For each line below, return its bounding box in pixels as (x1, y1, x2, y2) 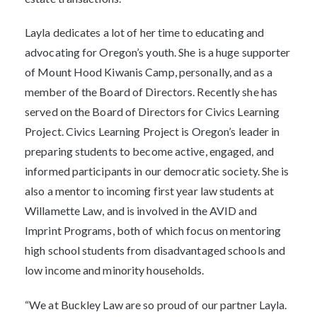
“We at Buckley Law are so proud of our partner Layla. (25, 298, 287, 312)
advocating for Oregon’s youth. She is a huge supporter (25, 45, 291, 59)
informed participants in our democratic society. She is (25, 164, 289, 178)
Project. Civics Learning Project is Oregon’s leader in (25, 125, 280, 139)
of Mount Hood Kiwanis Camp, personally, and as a (25, 65, 272, 79)
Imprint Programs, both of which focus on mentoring (25, 224, 282, 238)
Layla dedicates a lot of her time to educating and (25, 25, 265, 40)
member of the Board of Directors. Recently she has (25, 85, 278, 99)
